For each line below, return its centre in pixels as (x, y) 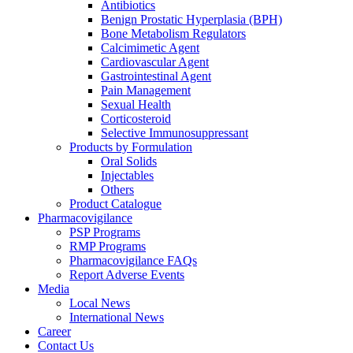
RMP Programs (108, 247)
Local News (100, 303)
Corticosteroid (136, 119)
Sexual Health (136, 105)
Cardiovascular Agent (155, 62)
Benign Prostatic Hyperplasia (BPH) (191, 20)
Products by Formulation (131, 147)
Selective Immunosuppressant (175, 133)
